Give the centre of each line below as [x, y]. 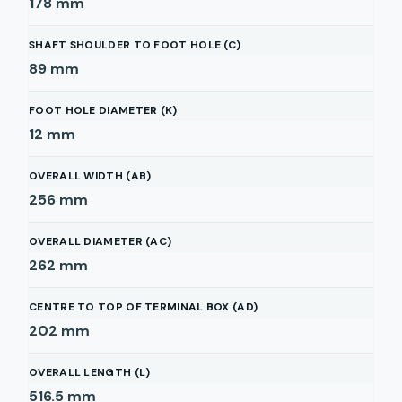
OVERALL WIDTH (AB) [90, 176]
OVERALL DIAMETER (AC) [100, 241]
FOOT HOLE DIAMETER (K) [103, 110]
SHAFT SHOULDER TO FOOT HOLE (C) [135, 45]
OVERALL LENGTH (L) [90, 372]
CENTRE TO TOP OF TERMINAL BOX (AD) [144, 307]
